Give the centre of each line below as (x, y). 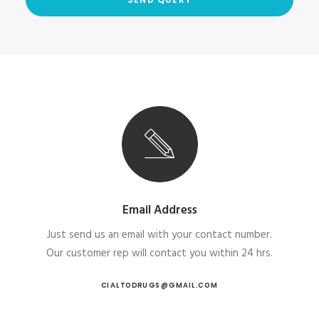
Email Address (159, 210)
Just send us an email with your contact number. (159, 235)
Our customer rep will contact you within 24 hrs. (159, 253)
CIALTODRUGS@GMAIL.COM (159, 285)
